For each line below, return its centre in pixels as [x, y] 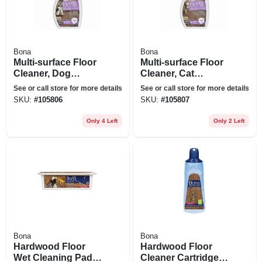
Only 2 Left [229, 120]
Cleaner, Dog [42, 73]
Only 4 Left [102, 120]
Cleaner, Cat [167, 73]
